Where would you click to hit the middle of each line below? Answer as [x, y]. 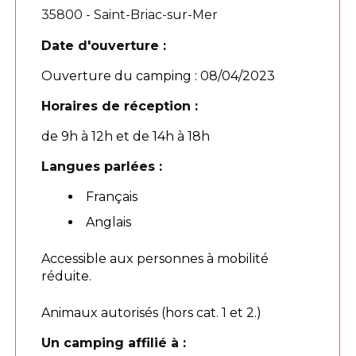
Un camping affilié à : [114, 342]
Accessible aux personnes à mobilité [155, 258]
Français [112, 196]
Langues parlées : [102, 166]
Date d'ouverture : [104, 45]
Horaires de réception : [120, 106]
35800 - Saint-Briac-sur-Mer [130, 14]
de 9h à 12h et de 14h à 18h [126, 136]
